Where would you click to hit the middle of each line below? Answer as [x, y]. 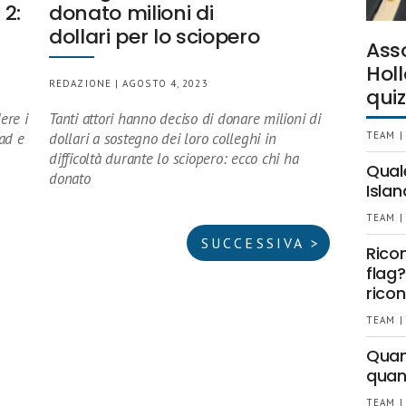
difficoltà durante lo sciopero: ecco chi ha [174, 159]
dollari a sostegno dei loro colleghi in [163, 139]
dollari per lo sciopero [155, 37]
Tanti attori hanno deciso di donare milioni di [185, 119]
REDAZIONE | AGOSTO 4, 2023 [129, 83]
